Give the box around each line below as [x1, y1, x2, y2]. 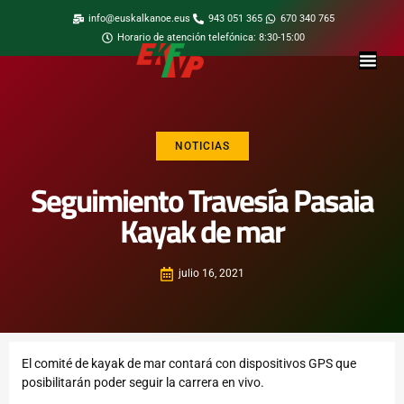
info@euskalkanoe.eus [87, 13, 190, 24]
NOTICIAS [174, 140, 230, 153]
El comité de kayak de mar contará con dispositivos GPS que [22, 356, 356, 372]
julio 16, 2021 [179, 267, 244, 280]
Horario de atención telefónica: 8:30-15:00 [117, 32, 305, 43]
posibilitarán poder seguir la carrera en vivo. [22, 375, 264, 390]
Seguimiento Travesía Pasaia [31, 177, 373, 225]
